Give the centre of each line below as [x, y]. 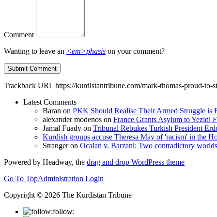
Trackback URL [29, 85]
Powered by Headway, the [45, 162]
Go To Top [21, 178]
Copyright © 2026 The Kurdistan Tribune [68, 195]
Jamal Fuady [62, 128]
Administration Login [71, 178]
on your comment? [135, 51]
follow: [64, 211]
